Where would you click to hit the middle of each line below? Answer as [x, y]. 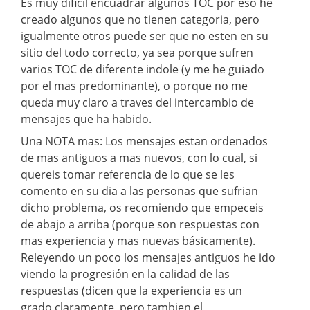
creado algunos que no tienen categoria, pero [140, 19]
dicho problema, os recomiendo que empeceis [142, 207]
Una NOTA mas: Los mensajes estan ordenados [144, 141]
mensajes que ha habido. [86, 119]
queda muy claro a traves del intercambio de [137, 102]
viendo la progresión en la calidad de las [125, 274]
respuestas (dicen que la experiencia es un [131, 290]
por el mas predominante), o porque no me [134, 85]
